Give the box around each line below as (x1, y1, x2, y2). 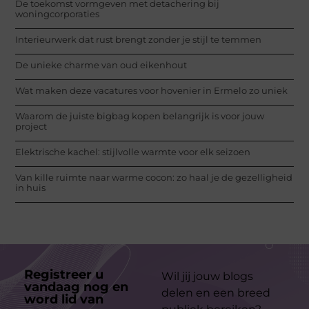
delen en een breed (161, 286, 270, 299)
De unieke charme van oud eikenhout (15, 59, 188, 70)
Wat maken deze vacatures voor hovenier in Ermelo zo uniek (15, 84, 288, 96)
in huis (15, 181, 46, 193)
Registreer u (24, 266, 103, 282)
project (15, 120, 48, 132)
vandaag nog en (24, 279, 128, 295)
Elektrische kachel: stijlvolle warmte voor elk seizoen (15, 146, 251, 157)
